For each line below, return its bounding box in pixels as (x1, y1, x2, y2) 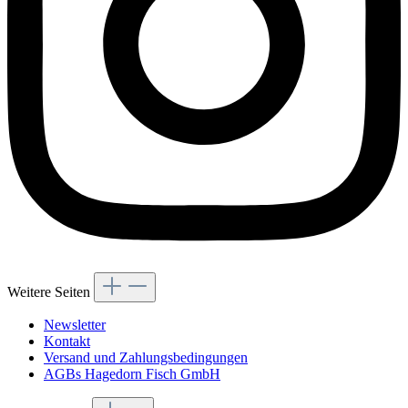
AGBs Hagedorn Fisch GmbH (44, 366, 220, 382)
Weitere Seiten (7, 284, 94, 301)
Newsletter (44, 317, 106, 333)
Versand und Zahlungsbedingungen (44, 350, 248, 366)
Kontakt (44, 333, 90, 350)
